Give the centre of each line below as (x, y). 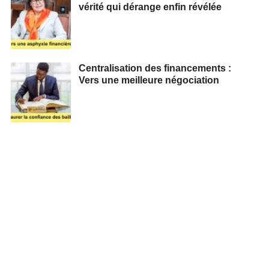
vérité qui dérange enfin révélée (150, 7)
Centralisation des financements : (155, 68)
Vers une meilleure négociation (149, 80)
